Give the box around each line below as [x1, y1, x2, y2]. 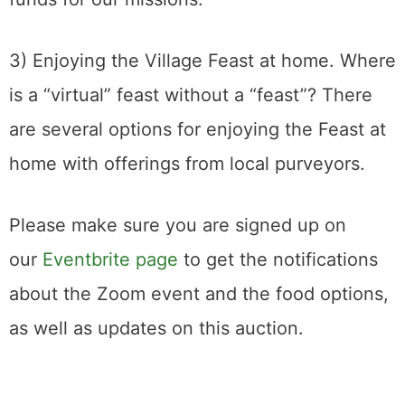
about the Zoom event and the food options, [9, 283, 389, 305]
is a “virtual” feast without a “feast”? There [9, 84, 372, 106]
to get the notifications [178, 249, 378, 270]
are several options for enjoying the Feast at [9, 118, 386, 140]
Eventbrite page [42, 249, 178, 270]
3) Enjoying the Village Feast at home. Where [9, 50, 396, 71]
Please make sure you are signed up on [9, 214, 346, 236]
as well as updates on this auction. [9, 317, 304, 339]
